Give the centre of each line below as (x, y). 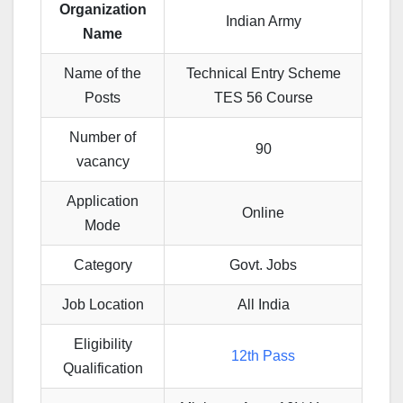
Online (263, 213)
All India (263, 305)
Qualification (103, 369)
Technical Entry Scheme (263, 74)
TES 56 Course (263, 98)
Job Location (103, 305)
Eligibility (103, 345)
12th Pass (263, 356)
